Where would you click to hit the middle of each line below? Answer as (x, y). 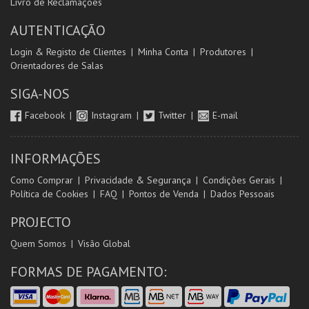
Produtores (223, 52)
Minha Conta (163, 52)
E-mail (225, 115)
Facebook (46, 115)
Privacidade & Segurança (138, 180)
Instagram (113, 115)
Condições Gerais (239, 180)
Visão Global (104, 243)
